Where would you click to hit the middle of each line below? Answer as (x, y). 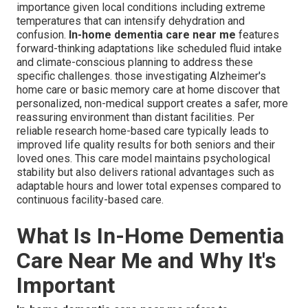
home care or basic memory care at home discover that (148, 90)
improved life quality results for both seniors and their (146, 145)
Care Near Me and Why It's (146, 261)
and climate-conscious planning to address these (135, 63)
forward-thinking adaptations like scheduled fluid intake (149, 49)
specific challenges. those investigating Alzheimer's (141, 76)
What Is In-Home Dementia (150, 236)
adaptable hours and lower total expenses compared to (149, 186)
